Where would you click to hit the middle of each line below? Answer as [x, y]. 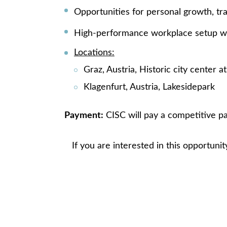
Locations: [94, 52]
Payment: [84, 115]
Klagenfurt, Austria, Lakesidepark [149, 87]
